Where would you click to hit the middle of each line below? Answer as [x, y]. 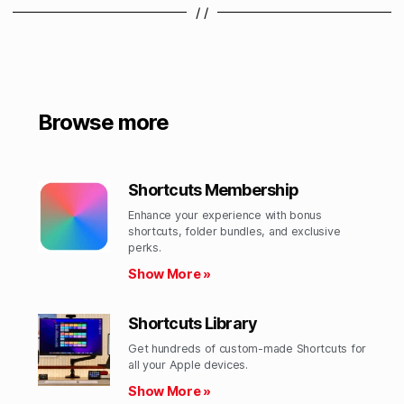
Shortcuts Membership [214, 190]
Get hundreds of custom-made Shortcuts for [248, 349]
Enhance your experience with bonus [225, 216]
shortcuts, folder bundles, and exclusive [234, 232]
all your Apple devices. [188, 365]
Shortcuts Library [193, 324]
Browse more [104, 123]
